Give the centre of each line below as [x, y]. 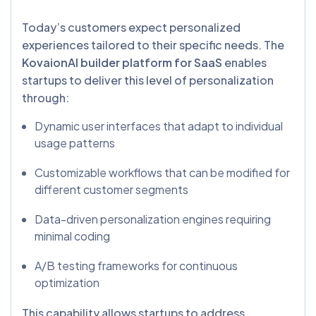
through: [45, 98]
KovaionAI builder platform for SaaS [122, 63]
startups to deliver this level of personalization [148, 80]
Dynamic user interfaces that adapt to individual [159, 126]
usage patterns [75, 143]
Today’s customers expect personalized [131, 28]
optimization [67, 283]
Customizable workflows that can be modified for [162, 173]
